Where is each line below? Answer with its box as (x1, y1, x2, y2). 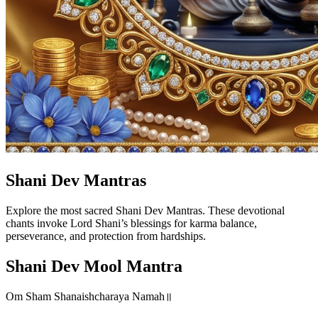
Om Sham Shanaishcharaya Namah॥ (6, 290, 175, 302)
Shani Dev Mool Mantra (6, 256, 182, 275)
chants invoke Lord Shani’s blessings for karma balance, (6, 217, 257, 230)
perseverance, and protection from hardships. (6, 230, 206, 243)
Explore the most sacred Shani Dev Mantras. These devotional (6, 204, 285, 217)
